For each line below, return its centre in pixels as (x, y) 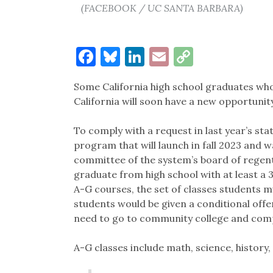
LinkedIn (184, 56)
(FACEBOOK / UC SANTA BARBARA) (162, 8)
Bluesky (155, 56)
